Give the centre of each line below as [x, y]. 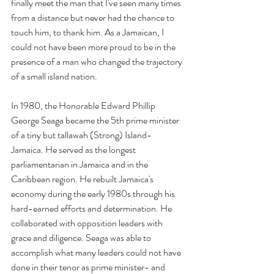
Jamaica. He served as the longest [74, 149]
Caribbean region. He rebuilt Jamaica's [83, 179]
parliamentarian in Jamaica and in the [80, 164]
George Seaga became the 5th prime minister [96, 120]
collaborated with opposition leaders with [88, 223]
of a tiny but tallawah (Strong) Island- [82, 135]
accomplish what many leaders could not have [97, 252]
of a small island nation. [54, 76]
